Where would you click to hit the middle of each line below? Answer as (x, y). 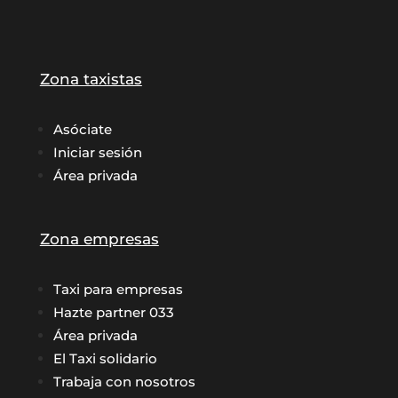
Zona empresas (99, 239)
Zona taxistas (91, 79)
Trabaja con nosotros (124, 381)
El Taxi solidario (105, 358)
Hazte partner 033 (113, 312)
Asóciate (82, 129)
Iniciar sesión (97, 152)
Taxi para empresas (118, 289)
